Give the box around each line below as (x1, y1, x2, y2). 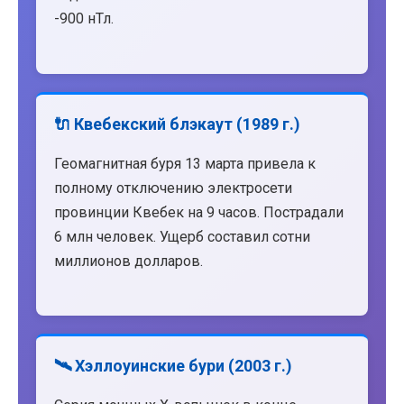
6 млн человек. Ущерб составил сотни (54, 227, 310, 245)
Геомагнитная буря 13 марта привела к (54, 154, 316, 172)
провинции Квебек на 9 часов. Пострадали (54, 203, 344, 221)
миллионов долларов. (54, 252, 203, 270)
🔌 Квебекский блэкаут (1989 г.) (54, 114, 300, 133)
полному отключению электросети (54, 179, 292, 197)
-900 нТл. (54, 10, 114, 28)
